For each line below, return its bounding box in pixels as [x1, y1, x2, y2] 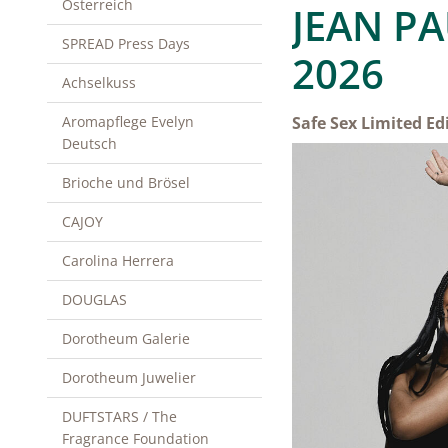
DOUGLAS [62, 290, 127, 309]
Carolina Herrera [62, 251, 174, 270]
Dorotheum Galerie [62, 329, 190, 348]
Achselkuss [62, 73, 136, 92]
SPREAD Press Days [62, 34, 190, 53]
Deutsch [62, 134, 117, 153]
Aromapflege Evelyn [62, 112, 194, 131]
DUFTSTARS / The [62, 407, 177, 426]
